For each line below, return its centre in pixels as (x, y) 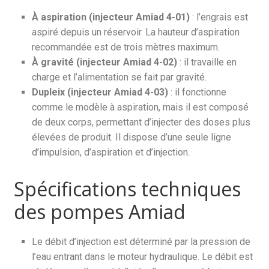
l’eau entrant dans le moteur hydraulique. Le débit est (143, 257)
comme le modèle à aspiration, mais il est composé (141, 107)
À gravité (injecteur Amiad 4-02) (105, 62)
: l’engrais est (219, 17)
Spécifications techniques (128, 189)
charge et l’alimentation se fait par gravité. (119, 77)
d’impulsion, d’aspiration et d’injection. (111, 152)
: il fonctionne (198, 92)
